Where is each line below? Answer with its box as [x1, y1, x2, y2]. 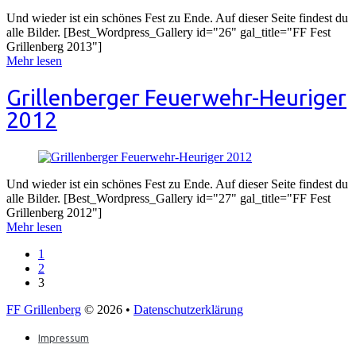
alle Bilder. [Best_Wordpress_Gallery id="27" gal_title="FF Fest [6, 191, 331, 205]
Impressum [38, 331, 89, 343]
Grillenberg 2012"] [6, 205, 102, 219]
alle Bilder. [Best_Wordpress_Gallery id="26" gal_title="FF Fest [6, 25, 331, 40]
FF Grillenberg [6, 302, 81, 316]
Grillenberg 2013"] [6, 40, 102, 54]
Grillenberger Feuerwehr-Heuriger [6, 85, 346, 110]
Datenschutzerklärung [133, 302, 243, 316]
